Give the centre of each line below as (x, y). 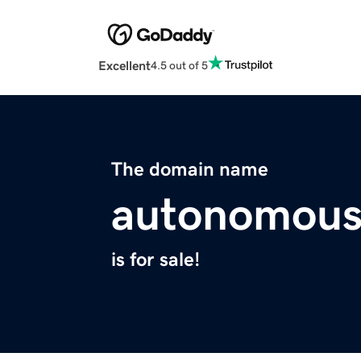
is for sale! (156, 260)
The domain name (190, 170)
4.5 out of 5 (179, 65)
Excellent (124, 66)
